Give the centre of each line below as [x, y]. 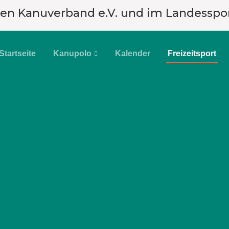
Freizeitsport [192, 53]
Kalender [133, 53]
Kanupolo [72, 53]
